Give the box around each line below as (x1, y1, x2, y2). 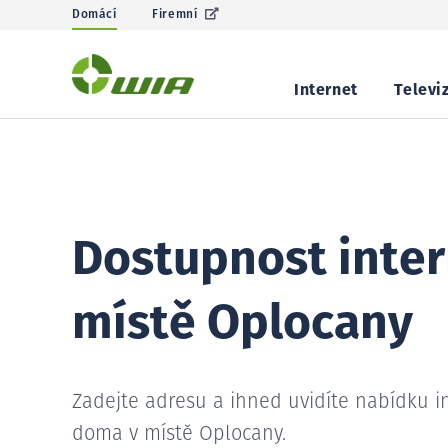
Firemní (152, 9, 198, 21)
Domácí (72, 9, 117, 21)
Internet (294, 82, 358, 98)
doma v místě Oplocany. (72, 424, 286, 444)
